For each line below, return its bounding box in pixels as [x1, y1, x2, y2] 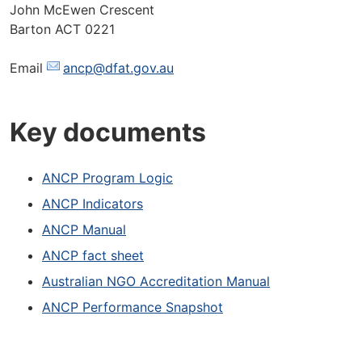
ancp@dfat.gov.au [63, 60, 174, 76]
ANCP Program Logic [42, 170, 173, 186]
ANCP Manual [42, 221, 126, 238]
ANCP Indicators [42, 196, 143, 212]
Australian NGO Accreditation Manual [42, 273, 270, 289]
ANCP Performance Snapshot [42, 299, 223, 315]
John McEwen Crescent [10, 2, 154, 18]
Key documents [10, 116, 206, 148]
